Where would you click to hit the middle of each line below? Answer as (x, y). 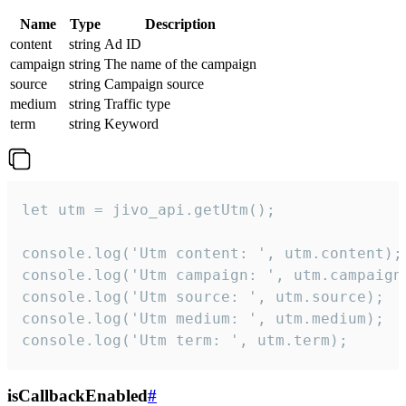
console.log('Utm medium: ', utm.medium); (203, 318)
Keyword (131, 123)
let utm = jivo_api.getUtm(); (149, 209)
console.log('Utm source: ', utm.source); (203, 296)
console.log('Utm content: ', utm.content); (212, 253)
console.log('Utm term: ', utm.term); (185, 340)
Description (180, 24)
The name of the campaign (180, 63)
